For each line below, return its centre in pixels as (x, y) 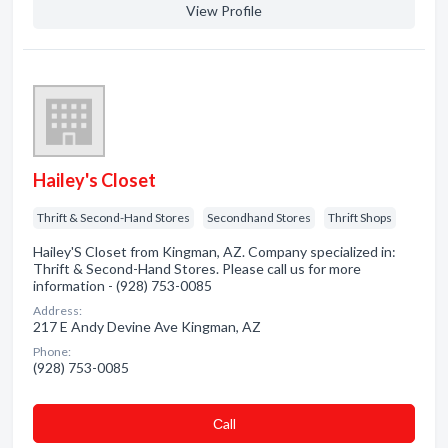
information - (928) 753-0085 (122, 285)
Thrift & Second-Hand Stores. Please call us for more (197, 268)
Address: (57, 310)
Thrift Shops (360, 217)
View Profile (224, 10)
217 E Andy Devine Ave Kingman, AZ (147, 326)
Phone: (52, 351)
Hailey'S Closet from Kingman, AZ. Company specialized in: (214, 251)
